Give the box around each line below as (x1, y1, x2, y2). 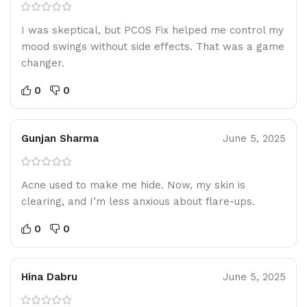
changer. (21, 56, 64, 69)
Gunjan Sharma (21, 132, 99, 145)
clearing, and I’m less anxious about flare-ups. (21, 195, 255, 208)
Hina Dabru (21, 270, 77, 283)
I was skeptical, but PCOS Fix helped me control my (21, 23, 284, 36)
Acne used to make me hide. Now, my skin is (21, 178, 245, 191)
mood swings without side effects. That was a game (21, 40, 284, 53)
